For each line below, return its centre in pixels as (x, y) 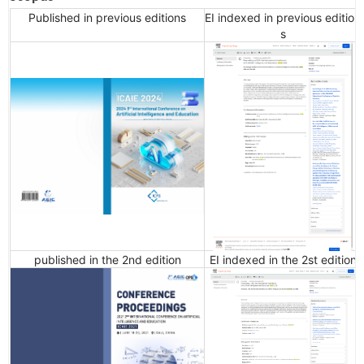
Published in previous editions (107, 18)
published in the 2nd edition (107, 260)
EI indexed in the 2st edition (283, 260)
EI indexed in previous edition (283, 18)
